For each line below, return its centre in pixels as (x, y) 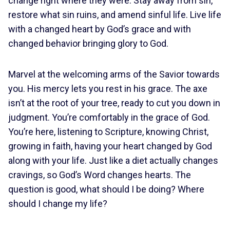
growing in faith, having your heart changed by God (110, 146)
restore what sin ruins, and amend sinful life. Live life (115, 15)
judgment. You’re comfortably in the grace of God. (109, 117)
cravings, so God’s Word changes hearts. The (100, 175)
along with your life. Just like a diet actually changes (113, 160)
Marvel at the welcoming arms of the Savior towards (114, 74)
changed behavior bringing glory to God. (88, 43)
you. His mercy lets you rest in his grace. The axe (108, 89)
